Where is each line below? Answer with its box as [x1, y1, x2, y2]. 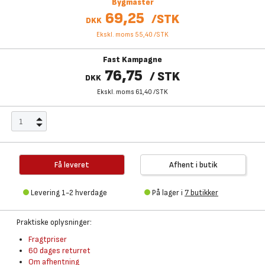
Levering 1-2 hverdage [31, 188, 107, 198]
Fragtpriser [28, 234, 67, 244]
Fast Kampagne [103, 54, 162, 64]
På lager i [152, 188, 185, 198]
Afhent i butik [169, 160, 218, 170]
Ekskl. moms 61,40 [97, 88, 152, 96]
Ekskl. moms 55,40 [96, 30, 153, 39]
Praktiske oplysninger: [17, 217, 92, 227]
